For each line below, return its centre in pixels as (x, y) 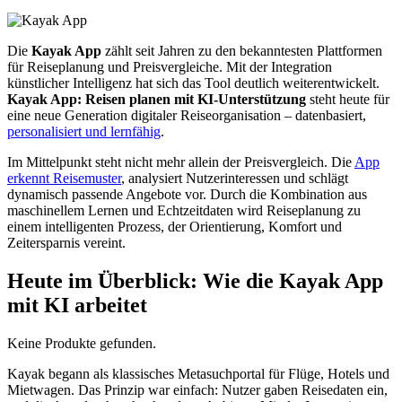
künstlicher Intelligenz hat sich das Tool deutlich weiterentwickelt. (193, 83)
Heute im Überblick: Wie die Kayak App (195, 280)
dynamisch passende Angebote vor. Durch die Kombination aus (187, 194)
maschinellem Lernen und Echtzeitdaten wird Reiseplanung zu (184, 210)
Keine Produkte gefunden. (82, 343)
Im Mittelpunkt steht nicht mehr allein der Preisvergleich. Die (181, 162)
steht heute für (348, 99)
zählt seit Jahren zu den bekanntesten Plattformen (242, 50)
